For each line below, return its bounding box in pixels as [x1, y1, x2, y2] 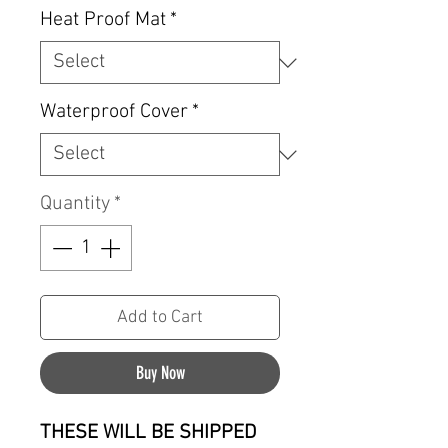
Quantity [40, 192, 110, 217]
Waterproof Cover [40, 100, 188, 125]
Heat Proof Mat [40, 8, 166, 33]
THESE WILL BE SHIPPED [40, 421, 256, 446]
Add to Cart [117, 307, 203, 329]
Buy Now [135, 362, 185, 385]
